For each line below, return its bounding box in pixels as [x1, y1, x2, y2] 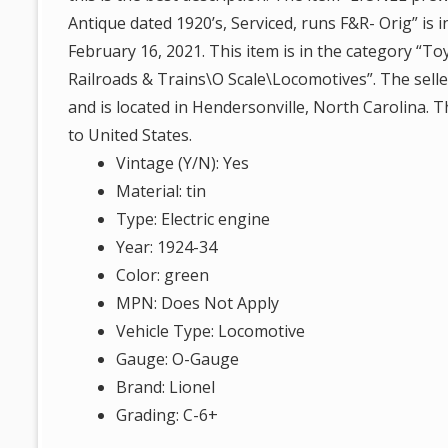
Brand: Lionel [116, 376, 216, 398]
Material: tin [116, 180, 207, 202]
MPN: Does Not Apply [116, 292, 280, 314]
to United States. [68, 124, 193, 146]
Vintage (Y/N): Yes [116, 152, 250, 174]
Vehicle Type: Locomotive [116, 320, 306, 342]
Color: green [116, 264, 210, 286]
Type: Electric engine [116, 208, 271, 230]
